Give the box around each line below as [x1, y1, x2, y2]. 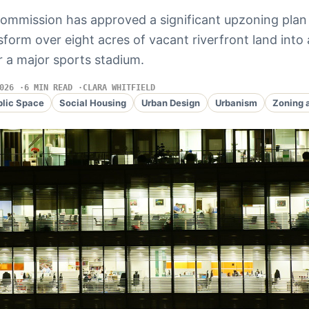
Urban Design [141, 97, 200, 108]
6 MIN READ [23, 83, 72, 92]
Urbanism [215, 97, 257, 108]
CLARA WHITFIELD [82, 83, 155, 92]
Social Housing [59, 97, 126, 108]
